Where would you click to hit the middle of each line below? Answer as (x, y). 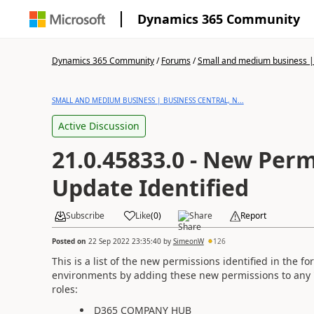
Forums (176, 61)
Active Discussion (98, 126)
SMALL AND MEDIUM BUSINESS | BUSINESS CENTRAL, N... (148, 100)
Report (253, 216)
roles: (64, 289)
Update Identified (150, 187)
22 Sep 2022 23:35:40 (124, 241)
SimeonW (188, 241)
